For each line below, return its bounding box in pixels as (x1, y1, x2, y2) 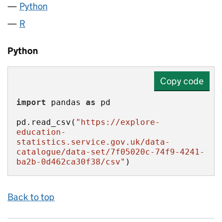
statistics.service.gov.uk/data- (16, 137, 170, 147)
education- (16, 127, 66, 137)
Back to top (7, 191, 55, 203)
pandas (46, 98, 86, 107)
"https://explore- (76, 117, 160, 127)
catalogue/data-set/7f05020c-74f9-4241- (16, 147, 205, 157)
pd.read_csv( (16, 117, 76, 127)
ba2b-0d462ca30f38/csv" (16, 157, 125, 166)
